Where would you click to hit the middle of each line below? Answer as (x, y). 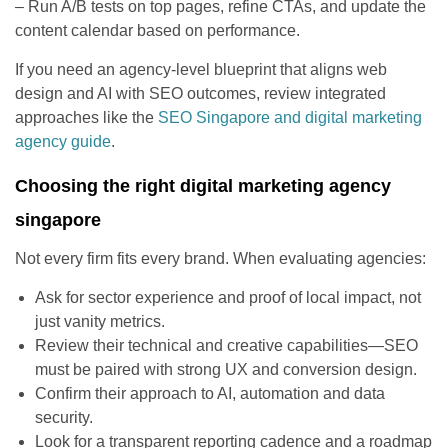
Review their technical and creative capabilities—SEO (226, 345)
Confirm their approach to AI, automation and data (210, 393)
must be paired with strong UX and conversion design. (226, 369)
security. (64, 417)
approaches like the (86, 117)
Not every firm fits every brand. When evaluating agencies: (220, 258)
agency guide (63, 141)
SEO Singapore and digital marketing (290, 117)
